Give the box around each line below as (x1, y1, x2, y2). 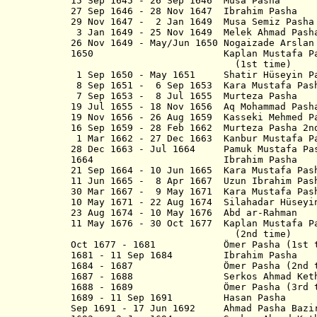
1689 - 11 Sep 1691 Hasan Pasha (71, 292, 286, 303)
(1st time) (71, 59, 292, 69)
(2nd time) (71, 229, 292, 239)
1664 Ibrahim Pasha (71, 154, 297, 165)
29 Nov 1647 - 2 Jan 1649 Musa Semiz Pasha (71, 16, 314, 27)
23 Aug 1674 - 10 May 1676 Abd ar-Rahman (71, 207, 297, 218)
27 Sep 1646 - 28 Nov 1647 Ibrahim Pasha (71, 6, 297, 16)
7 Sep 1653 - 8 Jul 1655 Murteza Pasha (71, 91, 297, 101)
